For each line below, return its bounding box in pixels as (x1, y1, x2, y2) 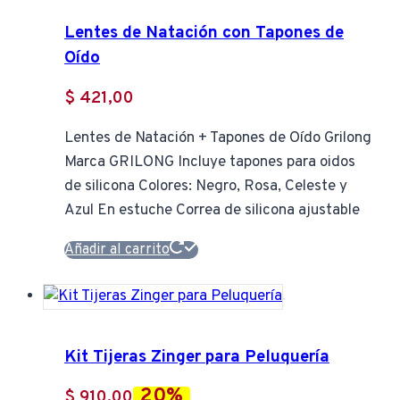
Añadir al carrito (64, 240, 170, 259)
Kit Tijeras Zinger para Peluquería (64, 346, 329, 369)
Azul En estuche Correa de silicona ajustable (64, 200, 360, 221)
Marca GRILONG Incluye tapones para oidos (64, 152, 355, 172)
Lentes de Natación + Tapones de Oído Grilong (64, 128, 371, 148)
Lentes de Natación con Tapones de (64, 21, 344, 44)
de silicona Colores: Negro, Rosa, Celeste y (64, 176, 347, 196)
